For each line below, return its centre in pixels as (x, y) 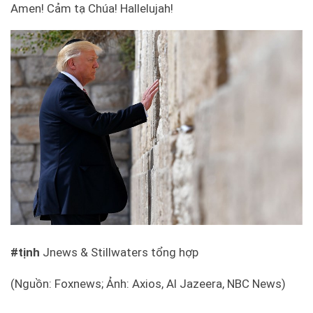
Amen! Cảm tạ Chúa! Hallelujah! (92, 9)
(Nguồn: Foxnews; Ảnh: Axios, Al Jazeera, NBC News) (148, 284)
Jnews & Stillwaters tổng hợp (119, 253)
